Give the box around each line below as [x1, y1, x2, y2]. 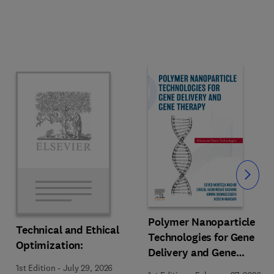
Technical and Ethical [16, 222, 120, 237]
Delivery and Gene [148, 245, 236, 260]
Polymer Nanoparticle [148, 214, 256, 229]
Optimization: [16, 237, 84, 253]
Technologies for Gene [148, 229, 255, 245]
